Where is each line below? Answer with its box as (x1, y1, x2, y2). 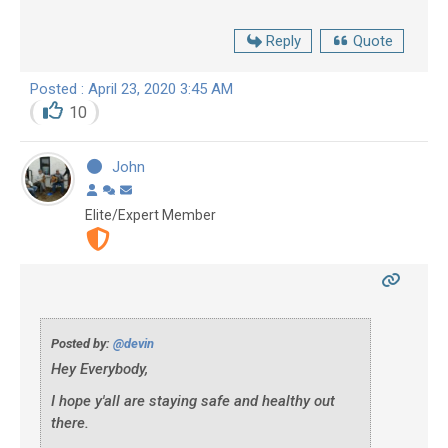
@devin (113, 335, 154, 351)
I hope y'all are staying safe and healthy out (51, 391, 335, 410)
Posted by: (51, 335, 113, 351)
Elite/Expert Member (85, 206, 216, 223)
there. (51, 413, 89, 432)
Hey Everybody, (51, 359, 148, 378)
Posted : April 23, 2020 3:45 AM (30, 80, 233, 99)
